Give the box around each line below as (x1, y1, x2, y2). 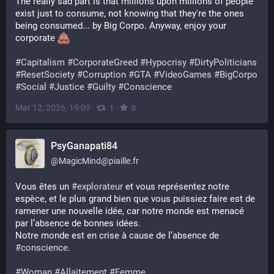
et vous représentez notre (123, 181, 229, 192)
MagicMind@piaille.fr (59, 156, 139, 166)
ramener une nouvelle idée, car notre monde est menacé (15, 206, 244, 217)
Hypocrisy (146, 57, 187, 68)
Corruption (83, 69, 126, 80)
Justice (54, 81, 84, 92)
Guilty (92, 81, 116, 92)
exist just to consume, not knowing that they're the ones (15, 8, 244, 19)
